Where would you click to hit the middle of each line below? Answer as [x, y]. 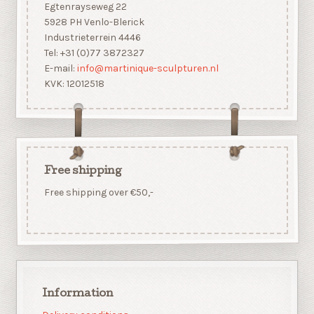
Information [78, 294]
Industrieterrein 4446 [92, 38]
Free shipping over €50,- [98, 192]
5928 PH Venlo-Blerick [94, 22]
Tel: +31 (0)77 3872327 [94, 53]
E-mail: [60, 69]
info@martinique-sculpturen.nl [148, 69]
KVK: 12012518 [74, 84]
